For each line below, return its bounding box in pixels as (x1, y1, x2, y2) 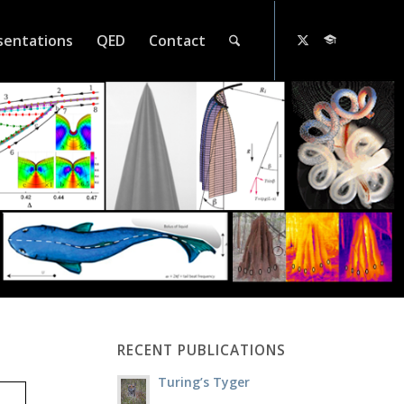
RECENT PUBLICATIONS (116, 341, 286, 361)
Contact (148, 31, 206, 50)
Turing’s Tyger (157, 373, 250, 391)
